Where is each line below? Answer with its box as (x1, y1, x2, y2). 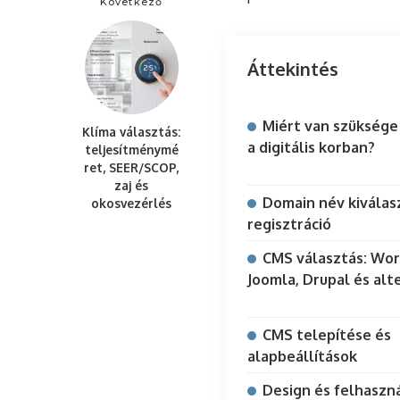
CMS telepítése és (262, 326, 391, 345)
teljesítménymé (84, 142, 179, 158)
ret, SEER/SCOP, (84, 160, 179, 176)
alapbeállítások (247, 347, 357, 366)
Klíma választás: (82, 124, 180, 140)
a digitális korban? (247, 138, 375, 157)
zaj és (114, 178, 148, 194)
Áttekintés (247, 57, 338, 81)
